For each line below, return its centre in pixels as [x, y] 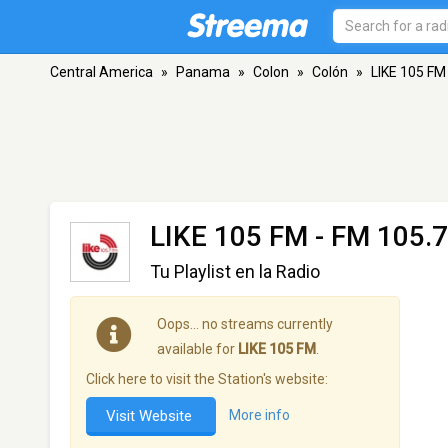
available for [197, 349]
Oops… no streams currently [245, 324]
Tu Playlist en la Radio [235, 271]
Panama [203, 72]
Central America [101, 72]
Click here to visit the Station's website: [207, 379]
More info [259, 415]
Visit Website [151, 416]
